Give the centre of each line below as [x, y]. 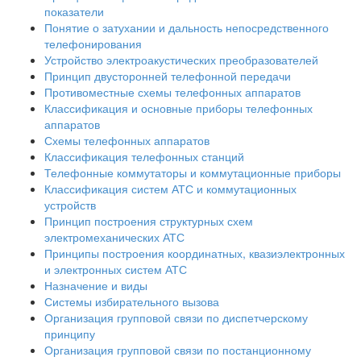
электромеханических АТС [114, 237]
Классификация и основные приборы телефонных [178, 108]
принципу [70, 334]
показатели [74, 12]
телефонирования [93, 44]
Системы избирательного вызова [132, 302]
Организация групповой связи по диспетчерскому [176, 318]
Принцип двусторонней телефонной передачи [168, 76]
